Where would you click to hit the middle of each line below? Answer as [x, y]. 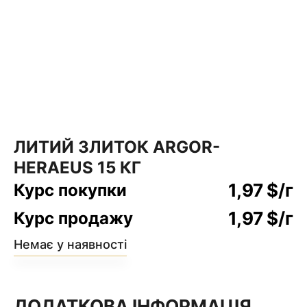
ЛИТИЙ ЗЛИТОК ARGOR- [117, 147]
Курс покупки [70, 190]
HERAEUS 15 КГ [77, 167]
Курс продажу [73, 218]
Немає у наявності [70, 244]
